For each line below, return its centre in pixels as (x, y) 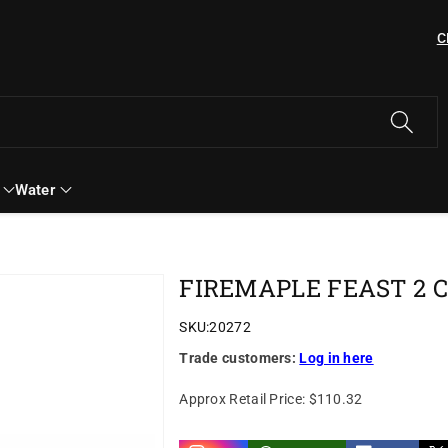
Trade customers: (239, 357)
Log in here (336, 357)
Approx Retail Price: (242, 398)
